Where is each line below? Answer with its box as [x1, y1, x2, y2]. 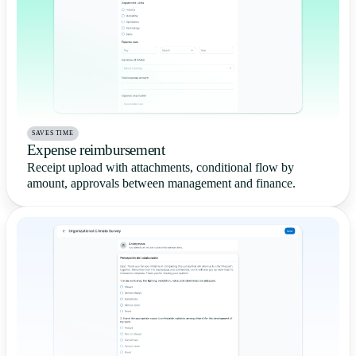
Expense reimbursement [26, 141, 165, 158]
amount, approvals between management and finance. [26, 176, 296, 190]
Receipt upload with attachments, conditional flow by [26, 161, 294, 174]
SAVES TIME [31, 129, 74, 137]
